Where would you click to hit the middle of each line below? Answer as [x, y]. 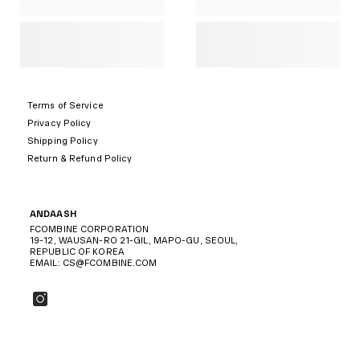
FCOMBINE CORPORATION [90, 229]
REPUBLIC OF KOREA [77, 252]
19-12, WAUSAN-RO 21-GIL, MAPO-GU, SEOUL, [134, 240]
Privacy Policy [59, 123]
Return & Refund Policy [80, 158]
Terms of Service [65, 105]
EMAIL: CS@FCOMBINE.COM [94, 263]
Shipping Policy [63, 141]
